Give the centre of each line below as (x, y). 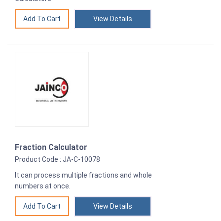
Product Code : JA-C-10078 (57, 160)
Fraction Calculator (51, 147)
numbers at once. (43, 186)
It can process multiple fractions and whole (83, 175)
